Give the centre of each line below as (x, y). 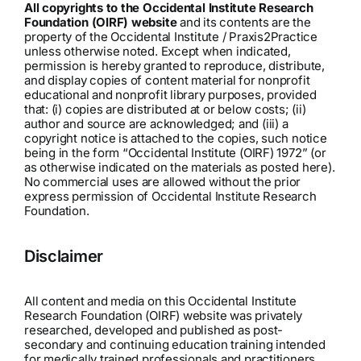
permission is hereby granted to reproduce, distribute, (174, 66)
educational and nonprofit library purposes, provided (170, 95)
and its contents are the (244, 22)
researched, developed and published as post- (154, 330)
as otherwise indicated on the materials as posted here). (179, 167)
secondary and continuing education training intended (174, 344)
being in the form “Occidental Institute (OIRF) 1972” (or (175, 153)
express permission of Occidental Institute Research (170, 196)
